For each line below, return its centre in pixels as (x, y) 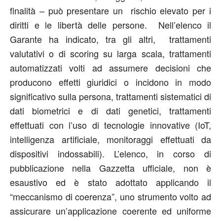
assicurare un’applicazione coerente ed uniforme (110, 211)
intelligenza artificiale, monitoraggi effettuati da (110, 139)
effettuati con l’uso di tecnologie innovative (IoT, (110, 125)
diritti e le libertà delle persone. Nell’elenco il (110, 25)
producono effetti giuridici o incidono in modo (110, 82)
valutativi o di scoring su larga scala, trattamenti (110, 54)
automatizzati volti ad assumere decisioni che (110, 68)
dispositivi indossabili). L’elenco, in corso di (110, 154)
